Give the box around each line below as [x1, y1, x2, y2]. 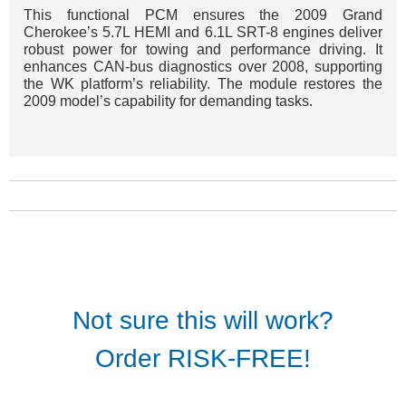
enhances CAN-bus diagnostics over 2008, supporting [24, 58, 382, 74]
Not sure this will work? [72, 306, 333, 335]
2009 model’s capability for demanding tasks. [24, 92, 314, 109]
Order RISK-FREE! [95, 344, 311, 373]
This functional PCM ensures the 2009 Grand [24, 6, 382, 23]
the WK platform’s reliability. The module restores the [24, 75, 382, 92]
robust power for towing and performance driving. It [24, 41, 382, 57]
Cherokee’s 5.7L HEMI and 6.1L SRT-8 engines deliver [24, 24, 382, 40]
